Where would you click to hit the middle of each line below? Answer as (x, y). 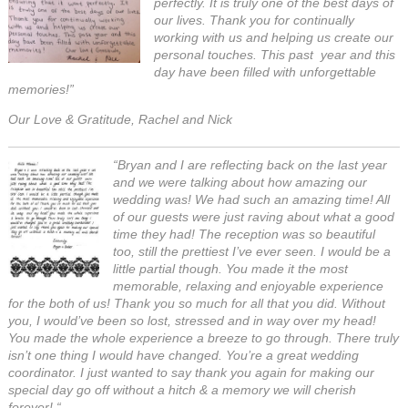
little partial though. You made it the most (231, 269)
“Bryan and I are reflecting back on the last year (250, 165)
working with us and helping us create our (274, 37)
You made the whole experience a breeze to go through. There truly (204, 338)
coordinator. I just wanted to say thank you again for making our (192, 372)
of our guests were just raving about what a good (254, 217)
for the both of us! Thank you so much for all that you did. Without (197, 303)
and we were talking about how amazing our (240, 182)
